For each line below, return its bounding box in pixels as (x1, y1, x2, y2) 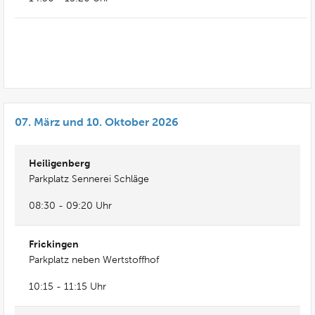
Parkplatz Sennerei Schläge (29, 174, 149, 184)
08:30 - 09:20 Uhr (29, 200, 112, 211)
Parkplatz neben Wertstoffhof (29, 255, 159, 265)
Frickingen (29, 238, 79, 250)
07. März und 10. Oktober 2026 (15, 116, 179, 128)
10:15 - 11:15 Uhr (29, 281, 106, 292)
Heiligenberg (29, 157, 90, 169)
